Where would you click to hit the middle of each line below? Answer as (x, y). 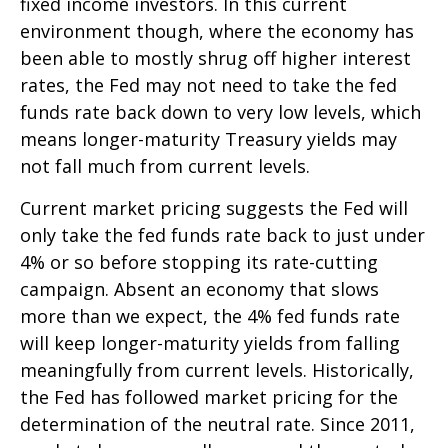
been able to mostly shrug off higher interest (215, 58)
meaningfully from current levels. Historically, (217, 370)
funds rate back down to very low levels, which (220, 112)
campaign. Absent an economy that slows (199, 289)
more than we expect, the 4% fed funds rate (210, 316)
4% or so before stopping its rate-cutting (199, 262)
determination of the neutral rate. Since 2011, (217, 424)
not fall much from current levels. (165, 166)
